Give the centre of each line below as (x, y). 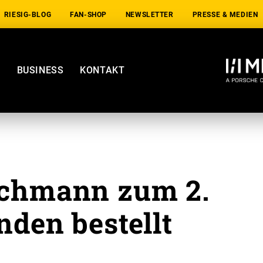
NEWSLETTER (149, 15)
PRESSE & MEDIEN (225, 15)
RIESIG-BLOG (28, 15)
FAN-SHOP (88, 15)
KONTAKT (102, 70)
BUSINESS (40, 70)
